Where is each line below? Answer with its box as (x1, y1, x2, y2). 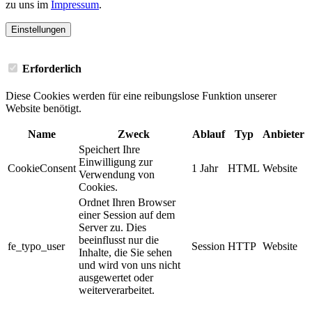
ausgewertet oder (79, 271, 153, 283)
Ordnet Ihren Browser (79, 196, 175, 208)
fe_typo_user (8, 240, 65, 252)
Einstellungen (11, 24, 65, 36)
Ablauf (192, 127, 225, 140)
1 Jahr (192, 162, 218, 174)
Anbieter (263, 127, 304, 140)
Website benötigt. (6, 102, 81, 114)
